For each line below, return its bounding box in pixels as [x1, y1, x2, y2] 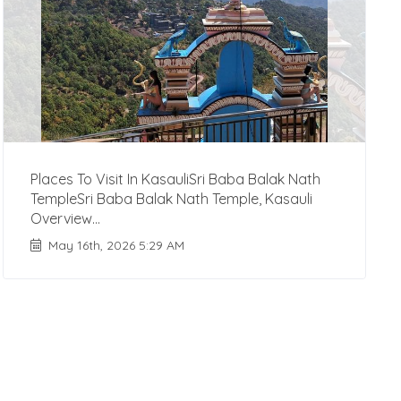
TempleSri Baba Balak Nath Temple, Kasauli [30, 190, 313, 208]
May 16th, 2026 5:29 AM [48, 237, 185, 254]
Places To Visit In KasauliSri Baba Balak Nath [30, 170, 321, 188]
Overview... [30, 209, 101, 227]
